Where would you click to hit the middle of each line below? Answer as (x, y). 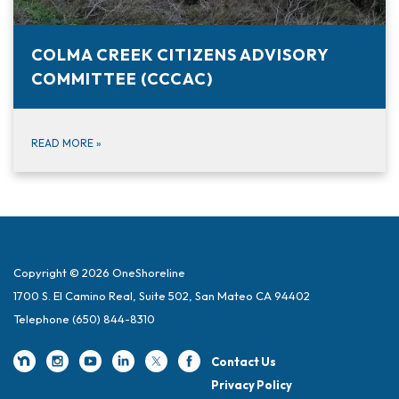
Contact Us (244, 361)
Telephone (41, 318)
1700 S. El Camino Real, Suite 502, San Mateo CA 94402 (162, 295)
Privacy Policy (252, 384)
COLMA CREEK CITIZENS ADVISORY (180, 54)
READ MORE (64, 142)
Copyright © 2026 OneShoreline (99, 272)
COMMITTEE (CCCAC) (122, 78)
